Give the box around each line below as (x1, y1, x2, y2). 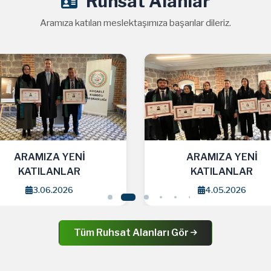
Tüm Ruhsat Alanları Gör (74, 227, 191, 239)
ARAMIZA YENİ (58, 151, 130, 163)
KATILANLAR (62, 166, 125, 178)
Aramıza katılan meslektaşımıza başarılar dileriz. (40, 17, 231, 28)
